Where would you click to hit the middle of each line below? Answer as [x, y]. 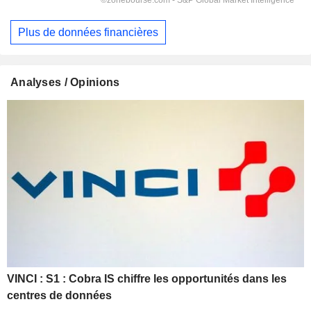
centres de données [59, 296]
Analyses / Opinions [65, 83]
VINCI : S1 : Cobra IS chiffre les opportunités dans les [147, 279]
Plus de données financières [88, 32]
